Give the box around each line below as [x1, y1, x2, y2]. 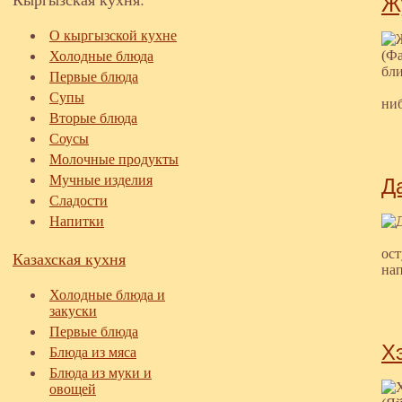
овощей [49, 381, 96, 397]
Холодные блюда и [49, 287, 165, 302]
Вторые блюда [49, 110, 137, 126]
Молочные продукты [49, 152, 179, 167]
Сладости [49, 193, 108, 208]
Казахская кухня [13, 248, 126, 269]
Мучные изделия [49, 172, 153, 188]
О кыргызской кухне [49, 28, 177, 43]
